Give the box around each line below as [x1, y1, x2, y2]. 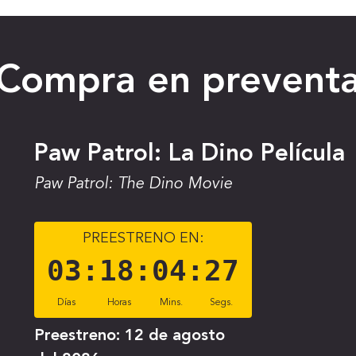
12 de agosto [124, 328, 225, 344]
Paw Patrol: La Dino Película [33, 142, 345, 166]
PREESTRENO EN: [82, 231, 203, 246]
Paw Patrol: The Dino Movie [33, 176, 232, 192]
